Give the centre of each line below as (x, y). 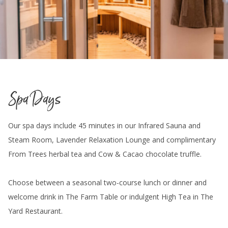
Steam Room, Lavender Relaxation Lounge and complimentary (112, 140)
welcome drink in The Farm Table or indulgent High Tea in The (111, 197)
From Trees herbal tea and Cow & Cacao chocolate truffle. (106, 154)
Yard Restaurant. (35, 211)
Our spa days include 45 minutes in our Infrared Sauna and (104, 126)
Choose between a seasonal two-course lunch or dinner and (107, 183)
